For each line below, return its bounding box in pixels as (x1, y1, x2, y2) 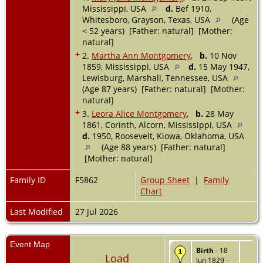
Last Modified (10, 205, 63, 217)
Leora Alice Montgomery (92, 107, 187, 119)
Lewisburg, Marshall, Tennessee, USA (82, 72, 230, 83)
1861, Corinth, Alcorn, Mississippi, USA (82, 119, 234, 130)
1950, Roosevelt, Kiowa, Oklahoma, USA (90, 130, 244, 141)
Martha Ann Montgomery (92, 49, 191, 61)
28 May (203, 107, 234, 119)
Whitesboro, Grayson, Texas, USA (82, 14, 213, 25)
